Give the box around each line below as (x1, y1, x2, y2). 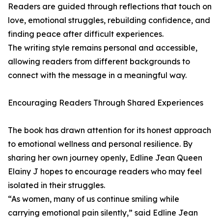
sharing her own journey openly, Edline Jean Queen (8, 153, 202, 163)
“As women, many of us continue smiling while (8, 194, 179, 204)
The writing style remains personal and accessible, (8, 43, 197, 53)
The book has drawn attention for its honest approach (8, 125, 211, 135)
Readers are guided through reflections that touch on (8, 1, 212, 11)
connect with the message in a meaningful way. (8, 70, 187, 80)
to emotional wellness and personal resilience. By (8, 139, 192, 149)
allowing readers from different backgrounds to (8, 56, 190, 66)
